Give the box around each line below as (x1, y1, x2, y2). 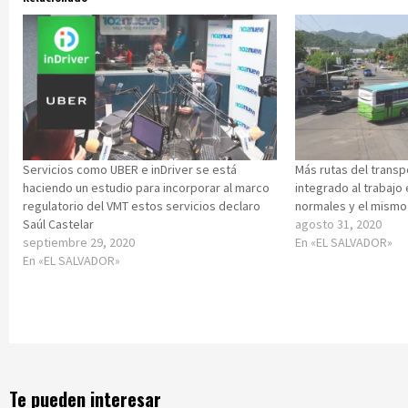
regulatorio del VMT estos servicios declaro (23, 197, 260, 214)
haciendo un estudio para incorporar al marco (23, 178, 270, 196)
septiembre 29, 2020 (23, 233, 135, 250)
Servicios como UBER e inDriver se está (23, 160, 237, 178)
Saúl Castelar (23, 215, 94, 232)
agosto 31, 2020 (295, 215, 382, 232)
